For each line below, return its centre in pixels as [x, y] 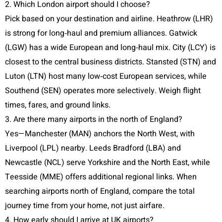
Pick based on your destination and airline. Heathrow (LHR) [109, 19]
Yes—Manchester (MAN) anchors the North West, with [100, 134]
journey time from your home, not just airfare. [85, 206]
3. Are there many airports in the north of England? [94, 120]
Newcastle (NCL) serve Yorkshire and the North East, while [108, 163]
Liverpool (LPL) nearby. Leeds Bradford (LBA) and [93, 148]
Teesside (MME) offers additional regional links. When [101, 177]
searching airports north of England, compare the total [100, 192]
